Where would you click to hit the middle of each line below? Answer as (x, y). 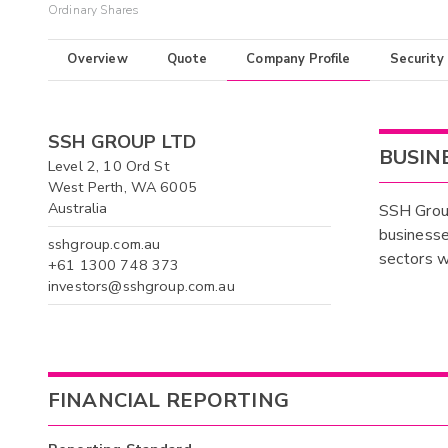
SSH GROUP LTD (122, 141)
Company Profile (298, 59)
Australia (78, 207)
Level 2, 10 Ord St (108, 165)
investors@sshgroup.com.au (141, 286)
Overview (97, 59)
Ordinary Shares (94, 10)
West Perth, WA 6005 (122, 186)
